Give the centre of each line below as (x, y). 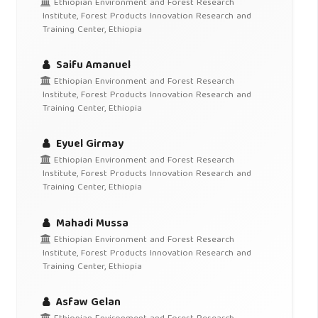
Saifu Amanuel (92, 65)
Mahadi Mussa (91, 224)
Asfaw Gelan (87, 303)
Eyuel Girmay (89, 145)
